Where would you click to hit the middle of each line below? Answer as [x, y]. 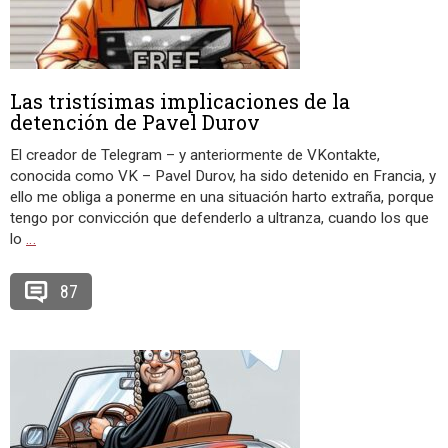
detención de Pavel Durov [135, 122]
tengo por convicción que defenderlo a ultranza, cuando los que [219, 218]
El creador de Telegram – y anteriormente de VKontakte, [195, 155]
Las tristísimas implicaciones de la [180, 101]
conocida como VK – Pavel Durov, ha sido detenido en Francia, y [223, 176]
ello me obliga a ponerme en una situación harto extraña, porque [222, 197]
